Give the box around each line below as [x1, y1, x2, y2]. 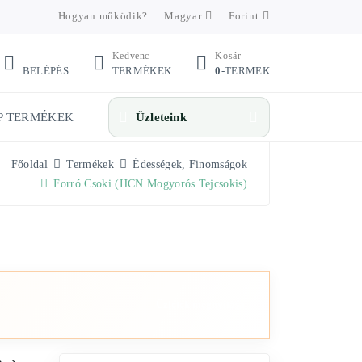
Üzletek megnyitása [156, 298, 245, 310]
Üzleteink [136, 111, 187, 124]
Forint [229, 10, 259, 22]
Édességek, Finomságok [133, 158, 247, 170]
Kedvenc [112, 49, 150, 61]
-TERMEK [221, 64, 270, 77]
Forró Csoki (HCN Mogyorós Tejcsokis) [53, 178, 247, 190]
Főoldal [11, 158, 48, 170]
